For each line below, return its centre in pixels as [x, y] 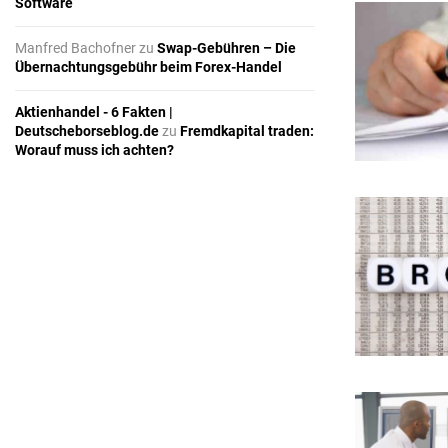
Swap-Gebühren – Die [226, 48]
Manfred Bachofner [75, 48]
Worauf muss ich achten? [94, 150]
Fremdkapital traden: [247, 131]
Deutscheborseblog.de [87, 131]
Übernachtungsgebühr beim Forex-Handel [148, 67]
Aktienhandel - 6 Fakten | [94, 112]
